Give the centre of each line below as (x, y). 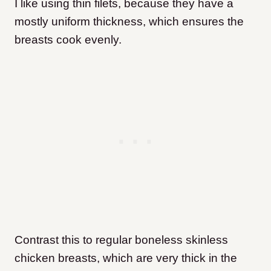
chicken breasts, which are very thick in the (126, 258)
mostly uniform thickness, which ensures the (129, 22)
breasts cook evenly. (68, 40)
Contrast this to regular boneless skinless (121, 240)
